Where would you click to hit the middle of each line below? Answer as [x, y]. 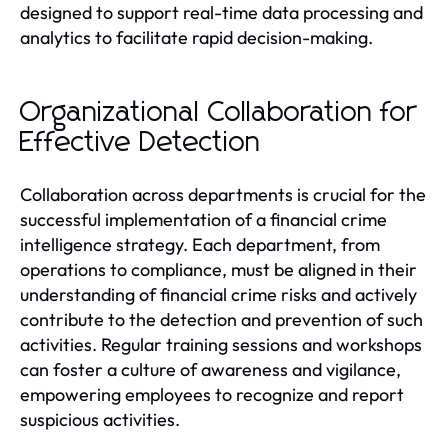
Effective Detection [140, 142]
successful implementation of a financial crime [203, 219]
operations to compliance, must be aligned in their [218, 269]
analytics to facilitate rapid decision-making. [196, 37]
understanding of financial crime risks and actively [218, 294]
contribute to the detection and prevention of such [221, 319]
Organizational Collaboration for [218, 112]
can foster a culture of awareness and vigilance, [210, 369]
